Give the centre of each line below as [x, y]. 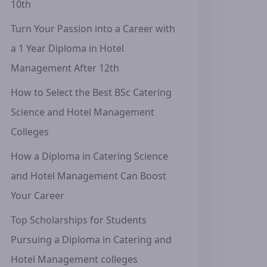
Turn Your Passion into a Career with [93, 29]
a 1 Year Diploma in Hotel [67, 48]
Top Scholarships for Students [79, 220]
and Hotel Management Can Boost [89, 176]
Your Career [38, 195]
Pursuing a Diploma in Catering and [91, 240]
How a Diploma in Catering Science [89, 156]
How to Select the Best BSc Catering [91, 92]
